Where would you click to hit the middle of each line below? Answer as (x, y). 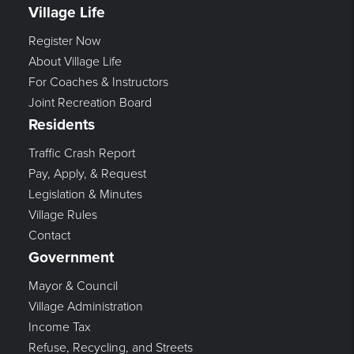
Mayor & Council (73, 286)
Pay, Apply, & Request (87, 173)
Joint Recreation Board (90, 102)
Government (71, 257)
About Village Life (75, 61)
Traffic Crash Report (81, 153)
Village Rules (62, 215)
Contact (49, 235)
